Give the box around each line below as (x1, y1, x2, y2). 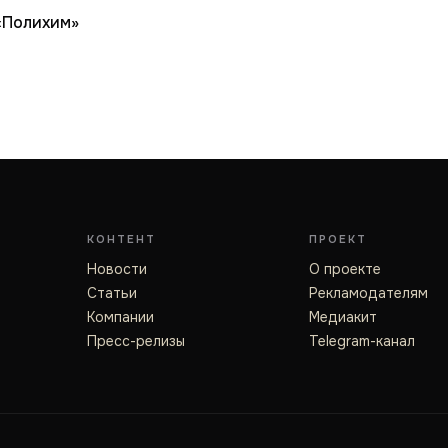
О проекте (308, 260, 381, 278)
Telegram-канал (308, 332, 415, 350)
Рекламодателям (308, 284, 428, 302)
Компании (87, 308, 154, 326)
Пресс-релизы (87, 332, 185, 350)
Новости (87, 260, 147, 278)
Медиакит (308, 308, 377, 326)
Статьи (87, 284, 137, 302)
